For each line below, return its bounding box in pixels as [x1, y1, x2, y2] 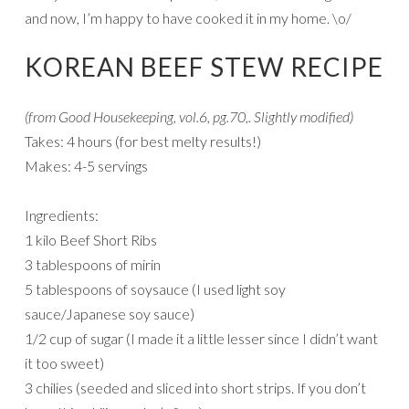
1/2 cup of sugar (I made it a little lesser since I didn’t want [25, 329, 378, 347]
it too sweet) [25, 353, 104, 372]
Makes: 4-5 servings [25, 156, 148, 174]
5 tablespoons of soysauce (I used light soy [25, 279, 286, 298]
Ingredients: [25, 205, 99, 224]
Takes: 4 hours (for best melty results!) [25, 131, 261, 150]
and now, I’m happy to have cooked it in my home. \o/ [25, 8, 351, 26]
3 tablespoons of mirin [25, 255, 161, 273]
